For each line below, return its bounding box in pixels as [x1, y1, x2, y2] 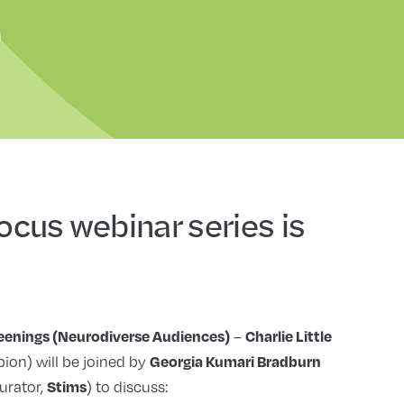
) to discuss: [86, 376, 169, 398]
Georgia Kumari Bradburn [149, 352, 321, 372]
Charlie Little [244, 326, 332, 346]
